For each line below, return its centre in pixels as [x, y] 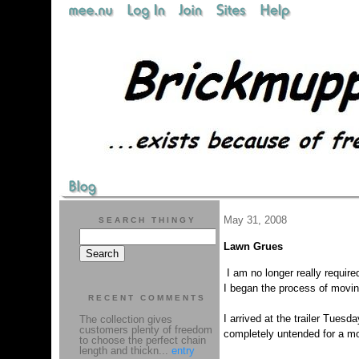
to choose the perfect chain [142, 340]
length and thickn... [125, 351]
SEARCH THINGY [147, 220]
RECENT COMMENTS [147, 298]
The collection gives [125, 319]
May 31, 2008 [255, 220]
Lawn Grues [253, 246]
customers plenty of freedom [145, 330]
